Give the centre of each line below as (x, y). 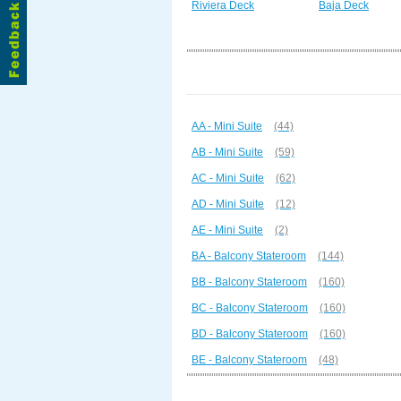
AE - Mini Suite (227, 230)
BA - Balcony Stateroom (249, 256)
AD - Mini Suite (228, 204)
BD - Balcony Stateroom (250, 334)
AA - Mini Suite (227, 126)
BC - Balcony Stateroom (250, 308)
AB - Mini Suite (227, 152)
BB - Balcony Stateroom (249, 282)
